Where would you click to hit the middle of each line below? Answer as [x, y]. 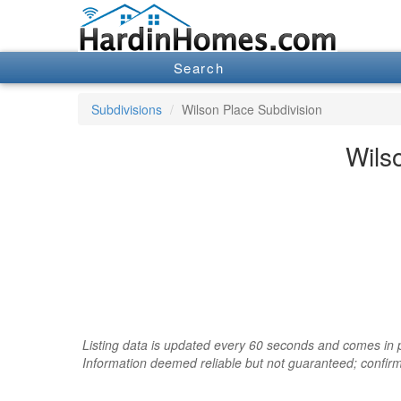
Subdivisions [127, 109]
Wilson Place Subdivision [252, 109]
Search [199, 68]
